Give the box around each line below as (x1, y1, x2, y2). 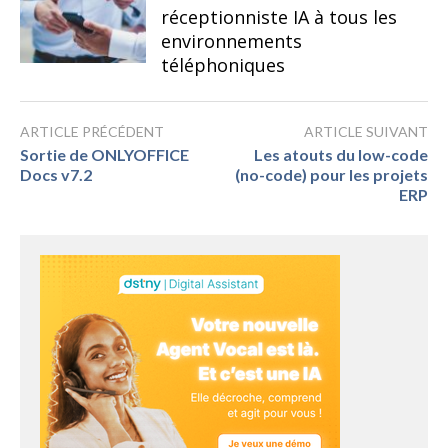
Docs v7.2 (20, 164, 92, 184)
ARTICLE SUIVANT (304, 122, 428, 140)
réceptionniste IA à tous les (160, 4, 397, 29)
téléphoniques (160, 52, 285, 77)
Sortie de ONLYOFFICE (20, 144, 189, 164)
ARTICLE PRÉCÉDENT (20, 122, 164, 140)
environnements (160, 28, 302, 53)
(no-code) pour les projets (235, 164, 428, 184)
